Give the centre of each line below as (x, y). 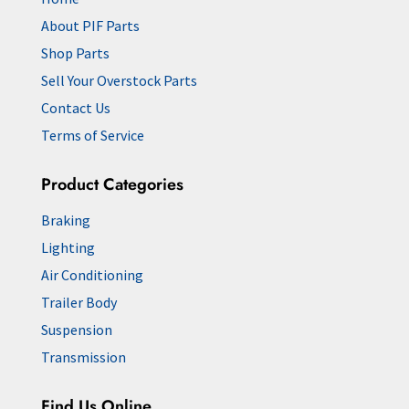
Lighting (68, 247)
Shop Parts (75, 52)
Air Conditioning (92, 274)
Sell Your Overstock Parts (119, 80)
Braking (65, 220)
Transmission (83, 357)
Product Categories (112, 184)
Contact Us (75, 107)
